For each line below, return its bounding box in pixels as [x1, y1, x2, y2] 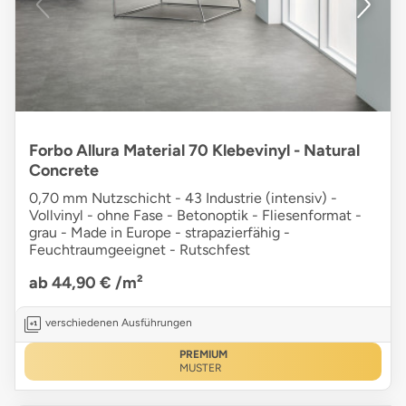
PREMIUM [179, 348, 227, 362]
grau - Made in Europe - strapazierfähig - [29, 224, 290, 242]
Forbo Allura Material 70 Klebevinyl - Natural [29, 140, 360, 161]
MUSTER [179, 362, 222, 375]
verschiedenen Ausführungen [45, 316, 192, 330]
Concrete [29, 160, 99, 181]
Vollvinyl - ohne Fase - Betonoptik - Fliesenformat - [29, 207, 362, 225]
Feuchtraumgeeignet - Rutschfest [29, 241, 250, 259]
